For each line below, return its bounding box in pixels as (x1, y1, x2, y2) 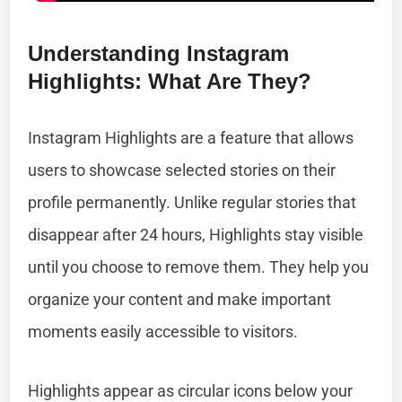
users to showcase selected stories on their (28, 160, 336, 179)
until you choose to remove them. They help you (28, 257, 370, 276)
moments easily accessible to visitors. (28, 321, 299, 341)
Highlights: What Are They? (28, 68, 312, 93)
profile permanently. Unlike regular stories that (28, 192, 357, 212)
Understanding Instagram (28, 40, 290, 66)
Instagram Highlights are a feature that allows (28, 127, 354, 147)
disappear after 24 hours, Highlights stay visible (28, 224, 364, 244)
